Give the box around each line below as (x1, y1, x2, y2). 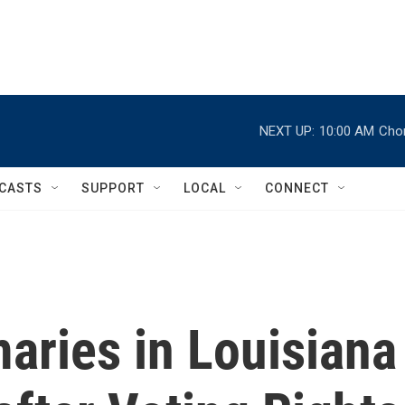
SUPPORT (81, 181, 145, 195)
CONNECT (265, 181, 329, 195)
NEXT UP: (259, 122, 315, 139)
